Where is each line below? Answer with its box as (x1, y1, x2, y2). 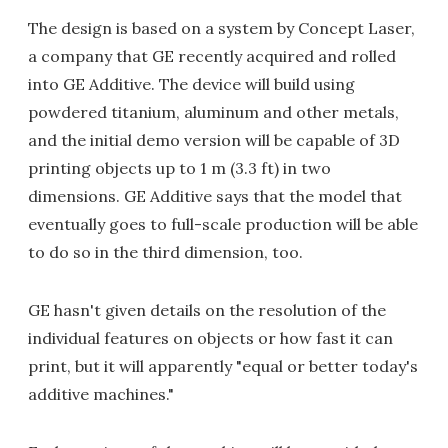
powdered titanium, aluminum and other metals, (28, 102, 399, 123)
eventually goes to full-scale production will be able (28, 214, 418, 235)
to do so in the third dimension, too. (28, 242, 303, 263)
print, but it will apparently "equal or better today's (28, 356, 418, 377)
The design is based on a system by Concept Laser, (28, 18, 415, 39)
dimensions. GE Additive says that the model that (28, 186, 402, 207)
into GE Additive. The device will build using (28, 74, 355, 95)
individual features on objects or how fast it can (28, 328, 393, 349)
